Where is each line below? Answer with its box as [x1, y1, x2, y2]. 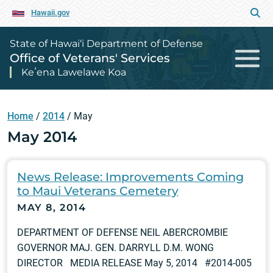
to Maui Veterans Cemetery [17, 183, 179, 198]
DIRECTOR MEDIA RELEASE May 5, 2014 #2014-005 [17, 257, 252, 269]
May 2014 [7, 128, 77, 146]
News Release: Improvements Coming [17, 169, 244, 184]
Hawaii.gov [31, 8, 69, 17]
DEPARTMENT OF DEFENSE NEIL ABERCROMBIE [17, 227, 228, 238]
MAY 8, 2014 [17, 202, 87, 213]
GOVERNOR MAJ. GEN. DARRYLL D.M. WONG [17, 242, 214, 253]
